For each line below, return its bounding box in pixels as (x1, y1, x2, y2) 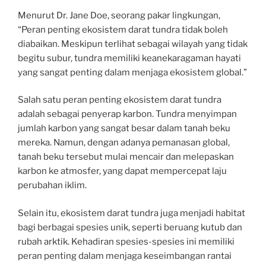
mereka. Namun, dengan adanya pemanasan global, (18, 137, 230, 148)
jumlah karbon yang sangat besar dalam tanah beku (18, 123, 230, 134)
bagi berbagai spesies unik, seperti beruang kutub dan (18, 221, 242, 233)
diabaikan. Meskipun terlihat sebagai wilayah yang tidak (18, 38, 248, 49)
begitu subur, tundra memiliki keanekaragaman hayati (18, 52, 241, 64)
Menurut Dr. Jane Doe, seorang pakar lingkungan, (18, 9, 220, 21)
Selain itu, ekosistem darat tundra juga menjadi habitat (18, 207, 245, 218)
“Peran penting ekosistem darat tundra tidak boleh (18, 24, 228, 35)
